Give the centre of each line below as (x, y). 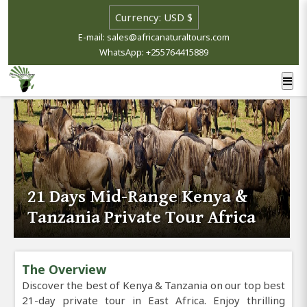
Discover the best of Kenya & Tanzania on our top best (153, 285)
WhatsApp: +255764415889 (153, 52)
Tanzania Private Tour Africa (142, 217)
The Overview (64, 269)
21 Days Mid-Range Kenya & (138, 196)
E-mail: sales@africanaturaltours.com (153, 37)
